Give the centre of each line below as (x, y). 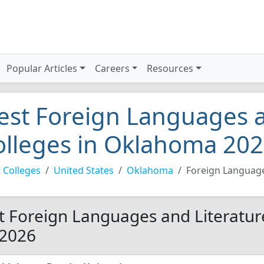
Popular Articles (42, 68)
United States (84, 170)
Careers (112, 68)
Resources (170, 68)
